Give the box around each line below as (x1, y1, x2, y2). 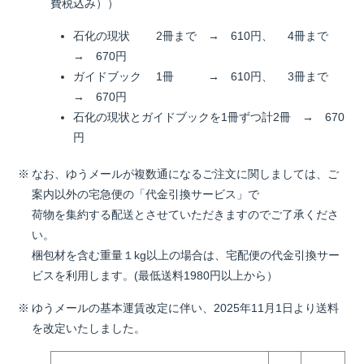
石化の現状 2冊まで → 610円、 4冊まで (73, 29, 340, 42)
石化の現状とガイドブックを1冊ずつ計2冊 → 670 (73, 110, 344, 123)
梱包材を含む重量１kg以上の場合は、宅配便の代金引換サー (32, 249, 340, 262)
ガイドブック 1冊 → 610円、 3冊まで (73, 70, 340, 83)
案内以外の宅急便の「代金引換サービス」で (32, 188, 259, 201)
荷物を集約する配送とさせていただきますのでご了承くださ (32, 208, 339, 221)
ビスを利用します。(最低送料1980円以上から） (32, 269, 278, 282)
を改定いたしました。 (32, 322, 146, 335)
